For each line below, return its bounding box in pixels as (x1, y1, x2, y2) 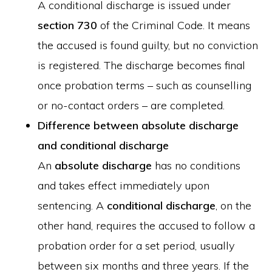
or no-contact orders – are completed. (38, 98, 225, 112)
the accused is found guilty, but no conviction (38, 38, 259, 52)
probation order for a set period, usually (38, 239, 235, 253)
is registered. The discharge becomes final (38, 58, 246, 72)
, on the (216, 199, 252, 212)
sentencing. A (38, 199, 107, 212)
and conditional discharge (38, 138, 169, 152)
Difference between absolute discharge (38, 118, 239, 132)
